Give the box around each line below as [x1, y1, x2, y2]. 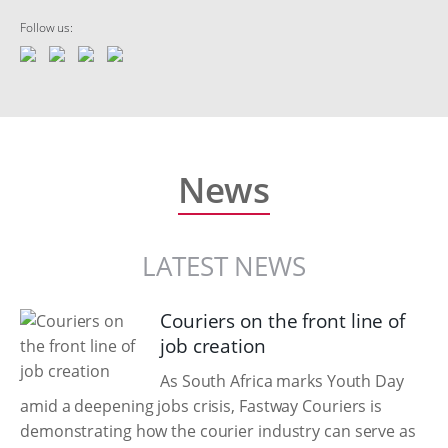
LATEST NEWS [142, 248, 306, 284]
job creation [160, 333, 266, 359]
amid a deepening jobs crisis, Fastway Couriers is [20, 395, 383, 417]
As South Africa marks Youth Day [160, 370, 404, 392]
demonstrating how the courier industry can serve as [20, 420, 416, 442]
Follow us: [20, 19, 73, 36]
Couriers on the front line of [160, 308, 406, 334]
